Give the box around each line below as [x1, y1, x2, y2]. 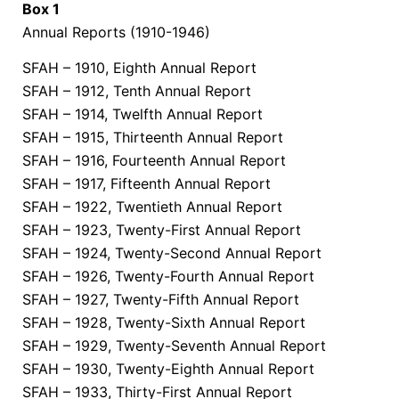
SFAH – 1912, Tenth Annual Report [22, 82, 251, 101]
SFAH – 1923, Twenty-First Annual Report [22, 221, 301, 240]
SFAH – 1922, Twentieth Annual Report [22, 198, 282, 216]
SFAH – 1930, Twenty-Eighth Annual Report [22, 360, 314, 379]
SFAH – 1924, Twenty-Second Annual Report [22, 244, 322, 263]
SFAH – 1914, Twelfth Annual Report [22, 105, 263, 124]
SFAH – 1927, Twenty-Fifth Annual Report [22, 290, 299, 309]
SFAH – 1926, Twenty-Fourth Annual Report [22, 267, 314, 286]
